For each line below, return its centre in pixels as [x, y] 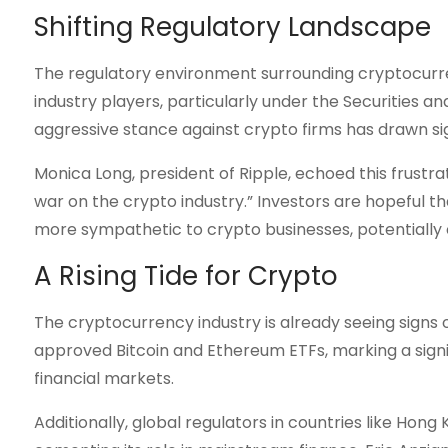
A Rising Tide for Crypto [185, 276]
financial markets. [103, 378]
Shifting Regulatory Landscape [232, 27]
